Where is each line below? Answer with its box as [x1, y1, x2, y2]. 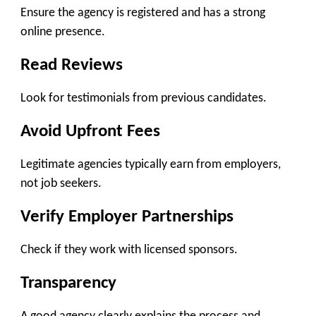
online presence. [20, 25, 105, 39]
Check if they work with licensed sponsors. [20, 243, 238, 257]
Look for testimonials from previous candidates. [20, 92, 267, 106]
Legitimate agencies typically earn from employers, [20, 158, 281, 172]
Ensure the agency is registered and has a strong [20, 6, 265, 20]
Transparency [20, 274, 116, 292]
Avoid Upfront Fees [20, 122, 160, 140]
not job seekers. [20, 177, 102, 191]
